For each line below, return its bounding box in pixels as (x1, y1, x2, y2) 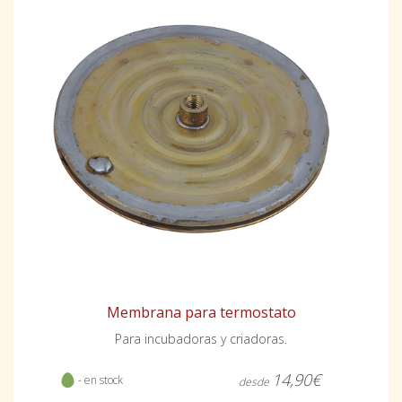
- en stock (74, 371, 123, 388)
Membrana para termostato (106, 301, 296, 322)
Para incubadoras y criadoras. (115, 329, 287, 347)
